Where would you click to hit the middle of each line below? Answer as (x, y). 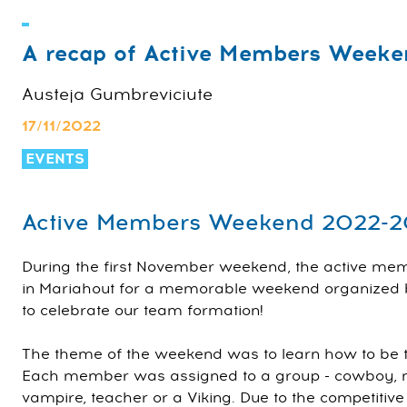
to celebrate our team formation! (143, 311)
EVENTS (55, 159)
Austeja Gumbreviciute (117, 95)
